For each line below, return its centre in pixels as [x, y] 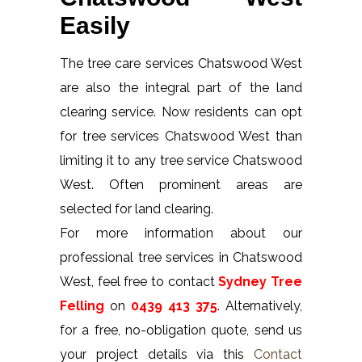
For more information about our [181, 233]
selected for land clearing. [137, 208]
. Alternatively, [260, 305]
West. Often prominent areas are [181, 184]
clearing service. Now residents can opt [181, 112]
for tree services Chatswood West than [181, 136]
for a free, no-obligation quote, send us [181, 330]
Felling [82, 305]
